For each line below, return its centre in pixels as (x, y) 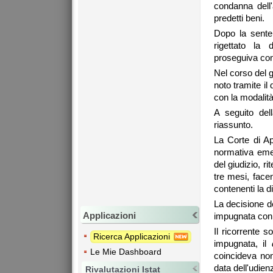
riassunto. (233, 125)
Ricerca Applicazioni (133, 236)
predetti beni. (239, 18)
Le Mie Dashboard (126, 251)
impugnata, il (243, 244)
